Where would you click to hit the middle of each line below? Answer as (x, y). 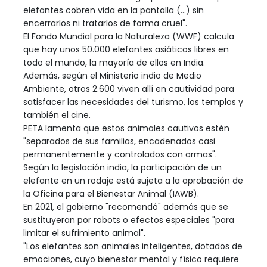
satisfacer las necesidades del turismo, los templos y (133, 102)
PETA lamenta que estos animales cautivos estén (126, 128)
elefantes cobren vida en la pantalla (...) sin (114, 10)
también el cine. (57, 115)
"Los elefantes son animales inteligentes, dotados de (133, 246)
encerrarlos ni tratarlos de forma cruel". (105, 23)
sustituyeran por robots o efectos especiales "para (129, 220)
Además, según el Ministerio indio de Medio (112, 75)
